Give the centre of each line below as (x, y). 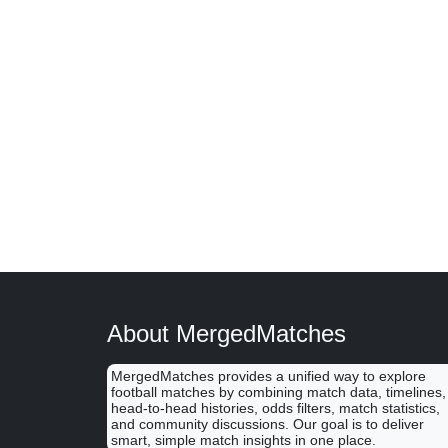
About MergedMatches (227, 333)
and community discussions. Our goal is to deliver (268, 424)
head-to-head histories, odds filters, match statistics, (276, 408)
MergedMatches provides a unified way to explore (269, 376)
